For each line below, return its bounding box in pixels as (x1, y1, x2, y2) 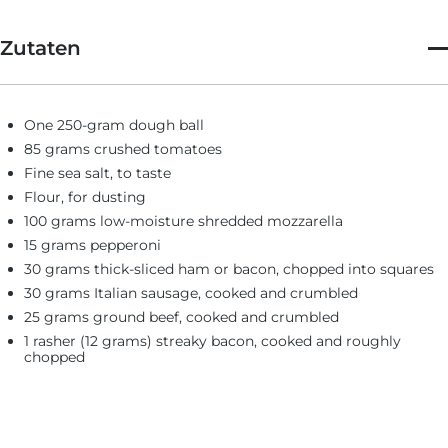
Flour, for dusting (24, 188, 146, 206)
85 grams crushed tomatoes (24, 140, 222, 158)
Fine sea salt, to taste (24, 164, 175, 182)
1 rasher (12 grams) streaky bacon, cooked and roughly (24, 332, 401, 350)
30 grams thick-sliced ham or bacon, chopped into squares (24, 260, 434, 278)
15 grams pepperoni (24, 236, 161, 254)
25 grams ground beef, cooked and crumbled (24, 308, 343, 326)
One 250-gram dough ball (24, 116, 204, 134)
